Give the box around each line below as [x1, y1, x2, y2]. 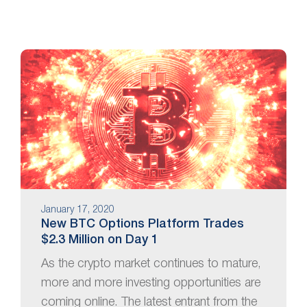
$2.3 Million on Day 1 [41, 234, 158, 245]
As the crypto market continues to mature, [41, 258, 261, 269]
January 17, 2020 [41, 206, 114, 215]
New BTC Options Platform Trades [41, 218, 244, 230]
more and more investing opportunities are [41, 277, 260, 288]
